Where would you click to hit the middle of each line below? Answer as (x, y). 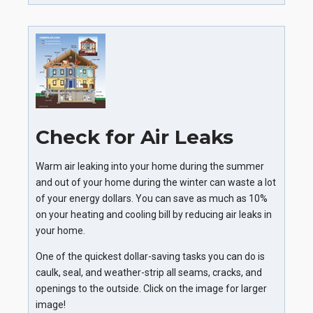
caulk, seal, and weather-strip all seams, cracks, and (149, 272)
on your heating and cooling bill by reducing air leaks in (154, 214)
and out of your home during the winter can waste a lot (156, 182)
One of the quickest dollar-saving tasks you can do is (150, 256)
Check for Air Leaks (134, 137)
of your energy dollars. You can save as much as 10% (152, 198)
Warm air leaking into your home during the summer (150, 166)
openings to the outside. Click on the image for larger (151, 288)
